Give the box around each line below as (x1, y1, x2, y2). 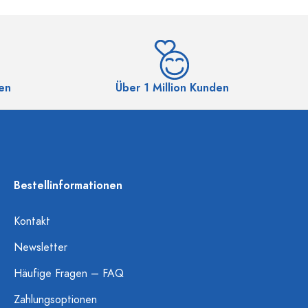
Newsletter (14, 240, 67, 255)
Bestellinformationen (14, 178, 122, 193)
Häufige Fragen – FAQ (14, 266, 124, 281)
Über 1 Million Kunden (115, 80, 229, 96)
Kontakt (14, 214, 50, 229)
